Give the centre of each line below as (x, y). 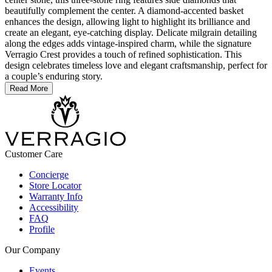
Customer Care (34, 154)
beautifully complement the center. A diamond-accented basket (124, 11)
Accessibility (54, 208)
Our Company (32, 250)
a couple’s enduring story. (54, 76)
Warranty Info (56, 197)
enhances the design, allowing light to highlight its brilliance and (127, 22)
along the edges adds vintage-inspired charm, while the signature (128, 44)
